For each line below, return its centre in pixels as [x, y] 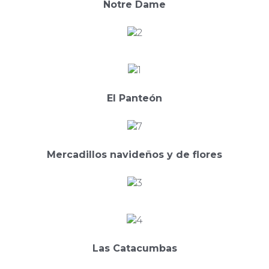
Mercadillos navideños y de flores [134, 155]
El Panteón [134, 98]
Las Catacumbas [134, 249]
